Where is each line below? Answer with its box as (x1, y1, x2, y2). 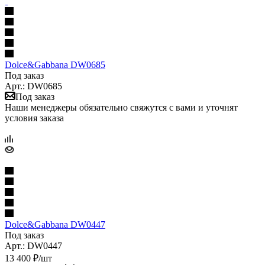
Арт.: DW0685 (5, 80, 62, 91)
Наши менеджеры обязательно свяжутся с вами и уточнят (5, 102, 238, 112)
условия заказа (5, 112, 64, 123)
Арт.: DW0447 (5, 240, 62, 251)
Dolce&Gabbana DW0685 (5, 59, 105, 70)
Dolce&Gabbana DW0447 (5, 219, 105, 230)
